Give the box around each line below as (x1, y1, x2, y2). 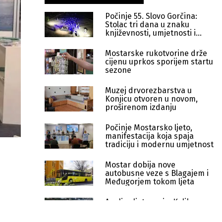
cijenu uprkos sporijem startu (105, 57, 213, 66)
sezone (105, 65, 131, 75)
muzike (105, 37, 131, 46)
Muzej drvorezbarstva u (105, 86, 192, 95)
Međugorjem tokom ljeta (105, 177, 194, 186)
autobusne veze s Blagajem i (105, 168, 209, 178)
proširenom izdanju (105, 103, 176, 112)
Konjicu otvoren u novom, (105, 94, 198, 104)
